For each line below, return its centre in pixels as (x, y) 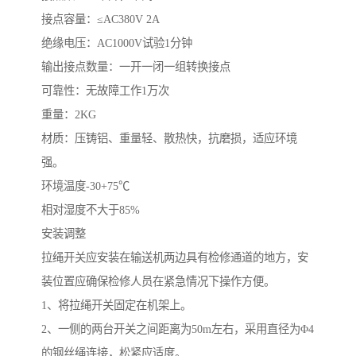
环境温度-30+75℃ (85, 186)
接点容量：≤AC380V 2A (101, 19)
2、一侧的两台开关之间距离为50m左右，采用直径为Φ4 (178, 329)
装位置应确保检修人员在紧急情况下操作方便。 (158, 282)
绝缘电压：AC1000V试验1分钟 (117, 43)
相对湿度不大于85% (91, 210)
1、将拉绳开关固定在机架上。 (116, 306)
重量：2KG (69, 115)
